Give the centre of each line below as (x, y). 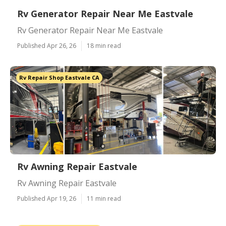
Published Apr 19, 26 (47, 199)
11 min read (104, 199)
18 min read (104, 46)
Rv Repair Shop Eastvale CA (59, 77)
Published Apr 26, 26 (47, 46)
